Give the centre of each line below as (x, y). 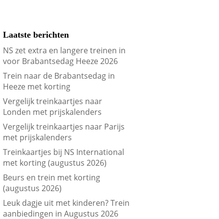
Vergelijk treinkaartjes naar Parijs (64, 127)
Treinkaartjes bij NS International (64, 152)
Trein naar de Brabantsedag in (59, 76)
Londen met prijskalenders (53, 112)
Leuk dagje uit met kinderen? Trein (66, 203)
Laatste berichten (36, 35)
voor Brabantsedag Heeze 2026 (61, 61)
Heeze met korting (37, 87)
